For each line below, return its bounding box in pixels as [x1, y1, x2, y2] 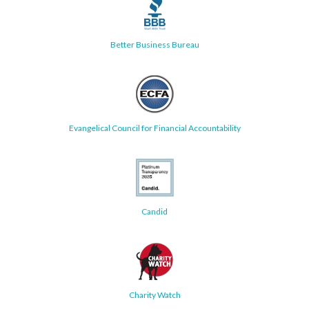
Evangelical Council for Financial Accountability [68, 122, 241, 133]
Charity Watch [128, 289, 181, 300]
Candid [141, 206, 168, 217]
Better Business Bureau [110, 39, 199, 50]
